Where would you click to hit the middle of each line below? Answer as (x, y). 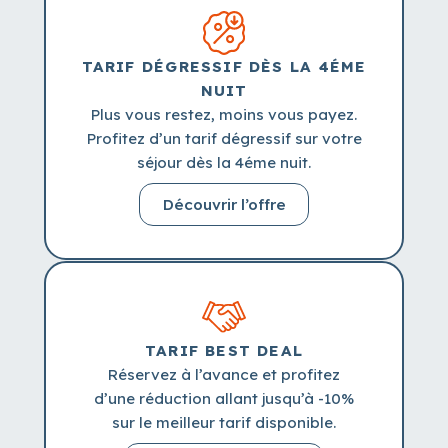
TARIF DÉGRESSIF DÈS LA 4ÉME (224, 67)
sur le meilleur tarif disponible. (224, 422)
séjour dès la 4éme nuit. (224, 163)
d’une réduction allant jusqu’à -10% (224, 398)
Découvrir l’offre (224, 205)
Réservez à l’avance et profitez (224, 374)
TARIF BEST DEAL (224, 350)
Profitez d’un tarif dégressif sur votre (224, 139)
